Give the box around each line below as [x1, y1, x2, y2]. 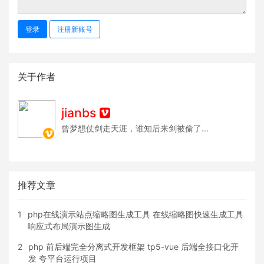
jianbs [61, 105, 96, 120]
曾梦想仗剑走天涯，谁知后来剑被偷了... [61, 123, 209, 133]
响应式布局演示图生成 [28, 220, 110, 231]
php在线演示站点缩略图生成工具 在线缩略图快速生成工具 [28, 209, 243, 219]
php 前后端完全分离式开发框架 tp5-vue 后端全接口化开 [28, 241, 239, 252]
